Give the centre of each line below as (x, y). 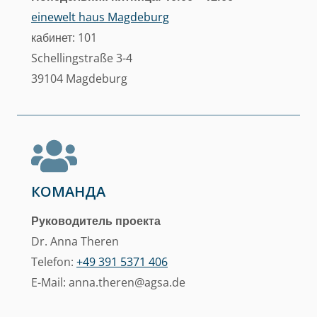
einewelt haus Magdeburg (100, 17)
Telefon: (54, 262)
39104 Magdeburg (79, 79)
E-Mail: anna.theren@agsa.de (108, 282)
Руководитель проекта (96, 221)
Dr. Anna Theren (75, 241)
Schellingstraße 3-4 (82, 58)
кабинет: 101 (64, 38)
